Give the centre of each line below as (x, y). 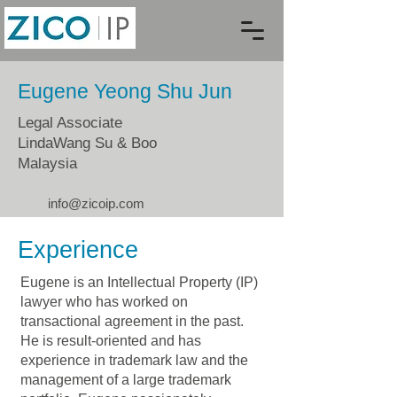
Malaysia (47, 163)
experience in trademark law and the (134, 360)
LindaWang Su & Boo (87, 143)
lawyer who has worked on (104, 302)
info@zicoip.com (96, 203)
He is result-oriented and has (111, 341)
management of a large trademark (126, 380)
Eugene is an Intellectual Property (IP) (139, 282)
